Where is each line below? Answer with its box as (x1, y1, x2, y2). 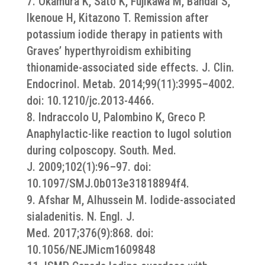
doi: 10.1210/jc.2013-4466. (26, 93, 154, 108)
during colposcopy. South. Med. (26, 143, 176, 157)
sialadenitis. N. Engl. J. (26, 209, 135, 224)
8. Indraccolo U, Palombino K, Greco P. (26, 110, 206, 124)
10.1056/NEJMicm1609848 (26, 243, 156, 257)
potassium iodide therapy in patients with (26, 27, 222, 41)
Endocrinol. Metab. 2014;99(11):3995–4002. (26, 77, 235, 91)
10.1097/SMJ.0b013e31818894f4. (26, 176, 189, 190)
